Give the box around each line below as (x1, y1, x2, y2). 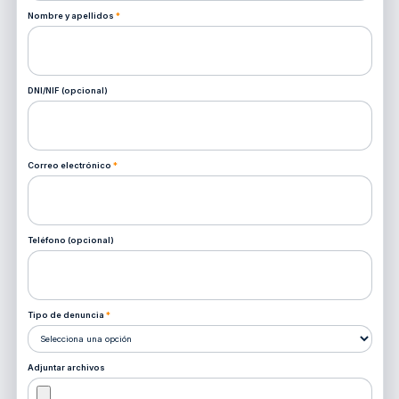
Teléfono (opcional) (27, 234, 114, 245)
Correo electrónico (27, 159, 113, 170)
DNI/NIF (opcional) (27, 85, 108, 95)
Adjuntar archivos (27, 362, 105, 372)
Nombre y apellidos (27, 10, 116, 20)
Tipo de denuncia (27, 309, 106, 320)
